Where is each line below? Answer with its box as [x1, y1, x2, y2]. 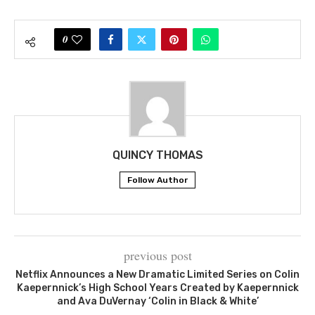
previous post [123, 247, 192, 264]
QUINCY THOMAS [112, 148, 203, 162]
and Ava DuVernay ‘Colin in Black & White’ [56, 295, 259, 308]
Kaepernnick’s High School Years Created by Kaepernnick [16, 282, 299, 295]
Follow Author [127, 175, 188, 186]
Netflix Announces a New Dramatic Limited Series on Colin [15, 269, 300, 281]
